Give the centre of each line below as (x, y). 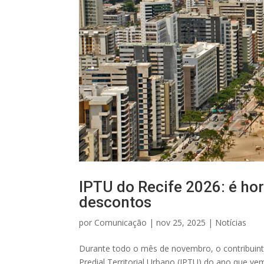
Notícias (231, 223)
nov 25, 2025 (181, 223)
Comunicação (121, 223)
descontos (115, 202)
